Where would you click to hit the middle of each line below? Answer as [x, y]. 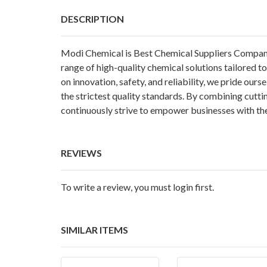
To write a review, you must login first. [137, 187]
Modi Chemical [92, 52]
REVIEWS [81, 153]
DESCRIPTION [92, 18]
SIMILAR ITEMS [94, 229]
